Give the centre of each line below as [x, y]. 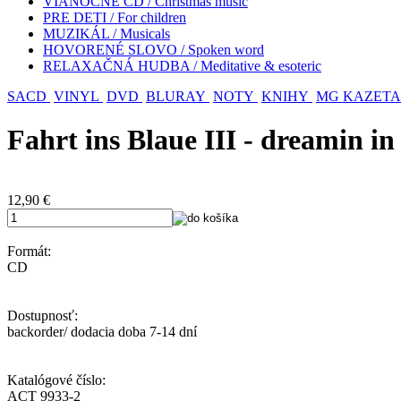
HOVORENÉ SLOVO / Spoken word [154, 50]
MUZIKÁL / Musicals [107, 34]
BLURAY [176, 96]
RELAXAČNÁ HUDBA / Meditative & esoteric [182, 66]
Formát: [29, 251]
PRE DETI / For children [115, 17]
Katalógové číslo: [56, 380]
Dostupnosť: [43, 315]
